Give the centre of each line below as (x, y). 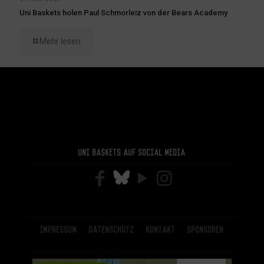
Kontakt (161, 229)
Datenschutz (112, 229)
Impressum (59, 229)
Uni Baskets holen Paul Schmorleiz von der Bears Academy (123, 13)
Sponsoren (206, 229)
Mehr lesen (60, 42)
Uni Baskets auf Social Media (132, 152)
